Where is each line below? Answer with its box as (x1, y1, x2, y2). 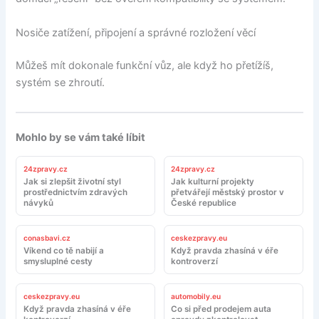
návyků (23, 198, 53, 209)
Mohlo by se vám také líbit (16, 130, 146, 144)
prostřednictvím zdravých (23, 187, 127, 198)
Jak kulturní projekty (171, 177, 255, 187)
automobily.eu (171, 292, 221, 301)
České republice (171, 198, 237, 209)
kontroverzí (171, 256, 219, 267)
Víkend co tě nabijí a (23, 246, 104, 256)
